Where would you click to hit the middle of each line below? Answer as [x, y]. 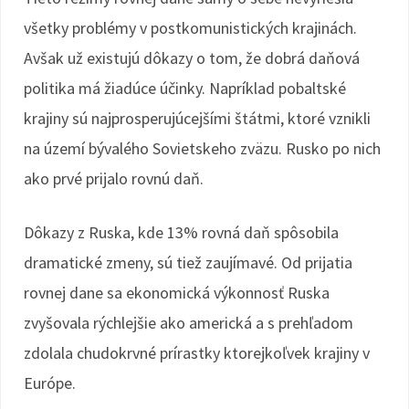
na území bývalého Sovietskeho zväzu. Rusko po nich [202, 148]
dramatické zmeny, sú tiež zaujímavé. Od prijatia [188, 262]
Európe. [50, 383]
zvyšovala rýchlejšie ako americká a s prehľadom [189, 323]
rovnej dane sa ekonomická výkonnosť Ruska [177, 293]
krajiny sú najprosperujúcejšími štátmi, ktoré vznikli [197, 118]
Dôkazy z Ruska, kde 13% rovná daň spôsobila [181, 232]
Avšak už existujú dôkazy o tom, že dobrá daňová [192, 58]
